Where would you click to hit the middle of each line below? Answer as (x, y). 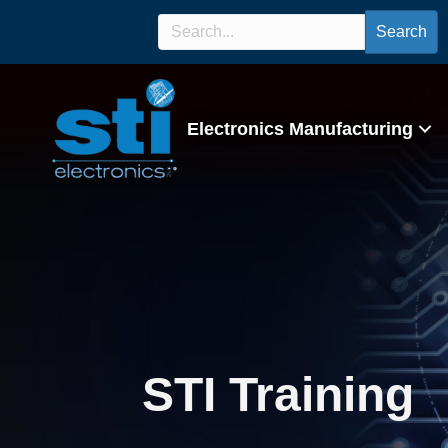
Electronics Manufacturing (300, 129)
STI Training (278, 394)
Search (401, 31)
